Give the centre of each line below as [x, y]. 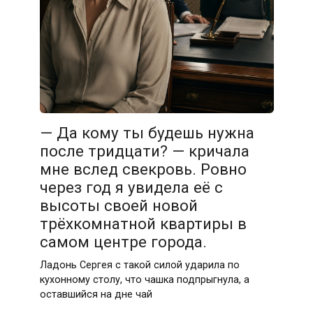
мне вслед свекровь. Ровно [143, 169]
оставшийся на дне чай [96, 294]
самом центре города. [123, 242]
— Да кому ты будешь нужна [147, 133]
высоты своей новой [118, 206]
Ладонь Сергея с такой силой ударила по [139, 265]
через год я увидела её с [131, 188]
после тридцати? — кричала [144, 151]
